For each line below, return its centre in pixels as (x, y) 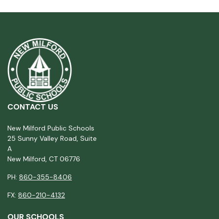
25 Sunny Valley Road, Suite (52, 138)
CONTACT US (33, 107)
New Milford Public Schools (51, 128)
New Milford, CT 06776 (44, 159)
